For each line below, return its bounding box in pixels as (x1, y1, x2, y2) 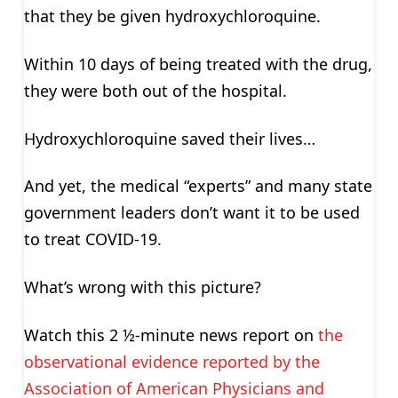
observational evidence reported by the (23, 350, 320, 372)
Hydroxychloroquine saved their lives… (23, 127, 315, 149)
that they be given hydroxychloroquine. (23, 5, 321, 28)
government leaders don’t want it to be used (23, 202, 360, 224)
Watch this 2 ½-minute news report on (23, 323, 318, 346)
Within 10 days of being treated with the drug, (23, 53, 372, 76)
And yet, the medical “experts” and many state (23, 175, 372, 197)
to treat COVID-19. (23, 228, 162, 251)
